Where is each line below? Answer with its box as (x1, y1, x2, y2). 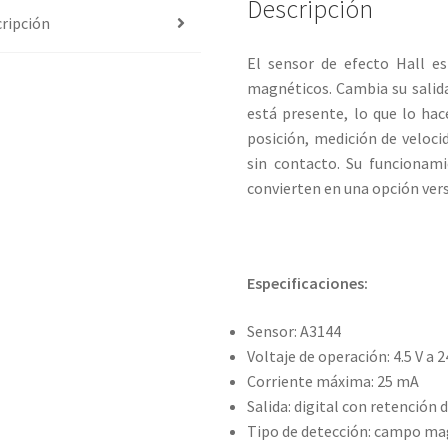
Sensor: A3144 (247, 320, 342, 341)
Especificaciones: (247, 272, 369, 293)
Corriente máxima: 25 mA (247, 370, 420, 391)
